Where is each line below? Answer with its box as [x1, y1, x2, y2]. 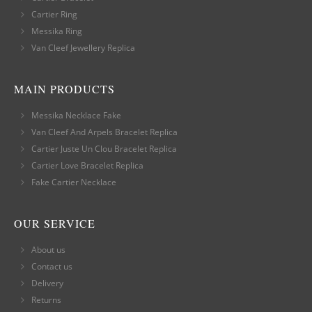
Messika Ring [31, 25, 82, 38]
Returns [31, 294, 61, 306]
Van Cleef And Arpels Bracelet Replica [31, 126, 178, 139]
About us [31, 244, 65, 256]
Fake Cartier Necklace [31, 176, 116, 189]
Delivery [31, 277, 63, 290]
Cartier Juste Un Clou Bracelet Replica [31, 143, 177, 155]
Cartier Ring [31, 8, 77, 21]
